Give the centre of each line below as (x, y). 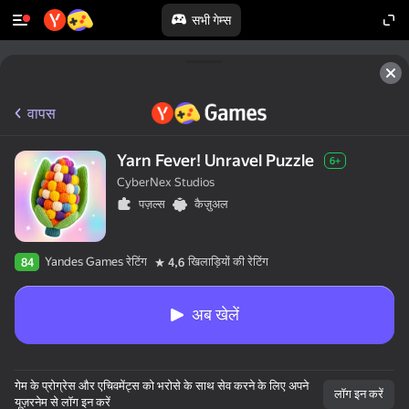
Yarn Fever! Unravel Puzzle (215, 160)
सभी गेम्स (211, 20)
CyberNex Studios (166, 182)
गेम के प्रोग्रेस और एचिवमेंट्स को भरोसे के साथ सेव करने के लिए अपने (162, 386)
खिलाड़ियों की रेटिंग (228, 262)
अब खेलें (215, 315)
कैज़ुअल (211, 204)
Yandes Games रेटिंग (96, 262)
